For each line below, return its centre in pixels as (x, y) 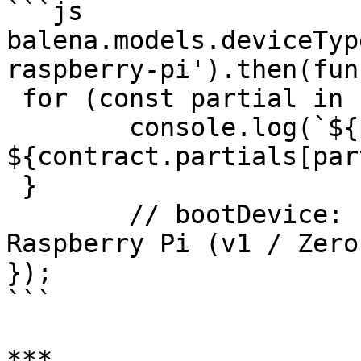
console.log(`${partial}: (14, 127)
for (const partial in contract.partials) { (14, 98)
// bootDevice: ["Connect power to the (68, 214)
